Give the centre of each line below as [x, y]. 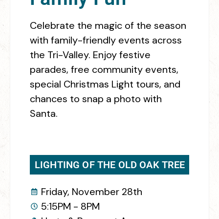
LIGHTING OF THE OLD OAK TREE [110, 164]
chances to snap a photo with [96, 99]
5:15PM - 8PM [70, 206]
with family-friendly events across [106, 40]
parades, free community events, [104, 69]
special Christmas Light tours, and [105, 84]
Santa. [44, 113]
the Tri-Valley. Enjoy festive [90, 55]
